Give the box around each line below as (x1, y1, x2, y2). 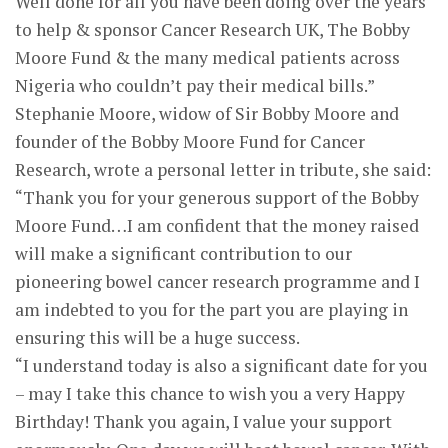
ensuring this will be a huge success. (15, 325, 300, 349)
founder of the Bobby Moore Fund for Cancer (15, 129, 365, 153)
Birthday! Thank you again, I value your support (15, 409, 392, 433)
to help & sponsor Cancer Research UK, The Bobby (15, 17, 410, 41)
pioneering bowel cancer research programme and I (15, 269, 420, 293)
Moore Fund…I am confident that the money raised (15, 213, 419, 237)
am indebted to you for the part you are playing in (15, 297, 408, 321)
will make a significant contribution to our (15, 241, 352, 265)
